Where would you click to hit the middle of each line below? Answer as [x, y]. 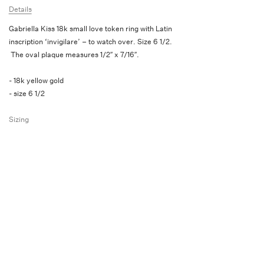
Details [20, 9]
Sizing [19, 119]
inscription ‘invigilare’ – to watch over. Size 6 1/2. [90, 42]
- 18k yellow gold [36, 80]
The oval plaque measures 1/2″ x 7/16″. [75, 55]
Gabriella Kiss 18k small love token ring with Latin [90, 29]
